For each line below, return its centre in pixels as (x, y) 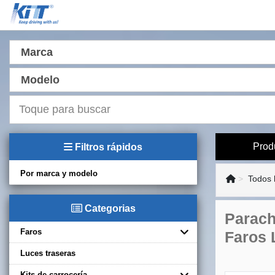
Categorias (109, 208)
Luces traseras (48, 253)
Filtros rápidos (107, 147)
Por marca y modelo (59, 173)
